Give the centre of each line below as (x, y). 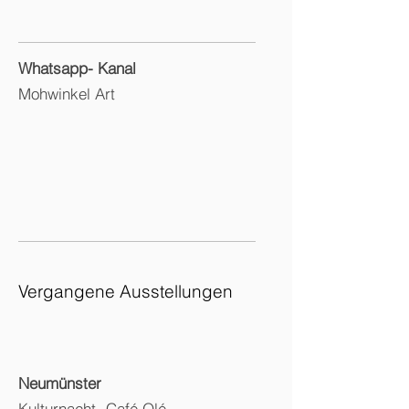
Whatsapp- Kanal (77, 68)
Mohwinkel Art (67, 94)
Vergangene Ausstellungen (126, 291)
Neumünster (62, 383)
